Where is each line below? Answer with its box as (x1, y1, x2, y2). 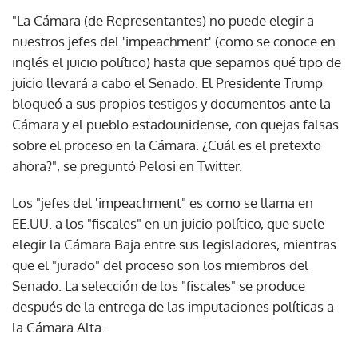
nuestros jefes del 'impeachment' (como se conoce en (12, 32, 336, 50)
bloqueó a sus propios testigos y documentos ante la (12, 94, 331, 112)
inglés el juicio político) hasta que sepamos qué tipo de (12, 53, 341, 70)
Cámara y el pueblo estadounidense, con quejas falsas (12, 115, 339, 133)
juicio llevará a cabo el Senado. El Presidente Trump (12, 74, 323, 91)
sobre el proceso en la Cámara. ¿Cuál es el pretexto (12, 136, 321, 153)
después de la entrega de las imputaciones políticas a (12, 297, 334, 315)
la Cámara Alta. (12, 318, 105, 336)
